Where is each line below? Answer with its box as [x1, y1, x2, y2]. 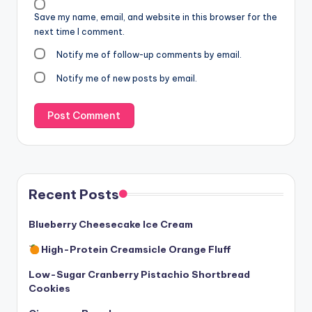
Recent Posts [29, 186, 119, 203]
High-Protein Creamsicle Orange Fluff [39, 243, 232, 256]
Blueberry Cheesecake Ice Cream [29, 218, 193, 231]
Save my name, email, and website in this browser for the [34, 12, 277, 22]
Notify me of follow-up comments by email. [56, 49, 242, 60]
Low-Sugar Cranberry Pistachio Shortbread [29, 268, 250, 281]
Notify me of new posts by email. [56, 72, 198, 84]
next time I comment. [34, 26, 125, 37]
